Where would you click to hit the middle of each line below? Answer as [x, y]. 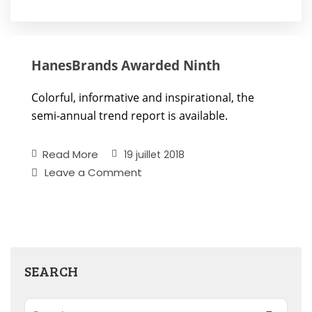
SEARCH [51, 271]
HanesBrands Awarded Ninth [126, 65]
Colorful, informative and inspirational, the [143, 97]
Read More [70, 154]
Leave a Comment [93, 172]
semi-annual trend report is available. [130, 116]
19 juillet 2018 [154, 155]
